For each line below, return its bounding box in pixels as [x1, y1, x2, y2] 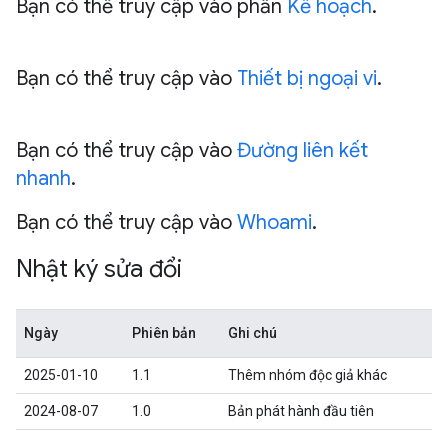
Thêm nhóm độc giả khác [228, 367, 387, 383]
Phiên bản [132, 325, 196, 341]
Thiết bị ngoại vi [237, 66, 377, 91]
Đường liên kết [237, 138, 368, 163]
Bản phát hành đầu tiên [228, 403, 374, 419]
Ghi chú [228, 325, 277, 341]
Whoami [237, 210, 312, 235]
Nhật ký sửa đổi [16, 254, 182, 284]
